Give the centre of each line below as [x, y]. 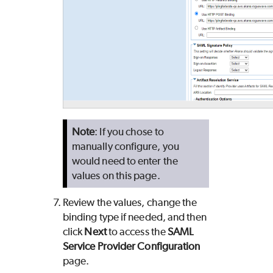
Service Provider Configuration [132, 246]
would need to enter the [125, 161]
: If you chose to [129, 132]
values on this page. [116, 176]
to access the [137, 232]
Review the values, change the [130, 203]
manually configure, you [126, 147]
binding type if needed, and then [135, 217]
